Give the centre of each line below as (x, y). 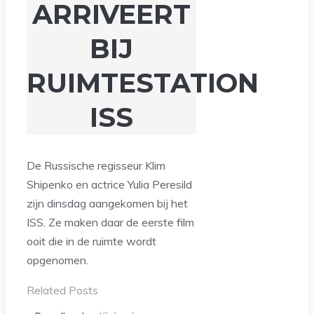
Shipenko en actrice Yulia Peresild (109, 185)
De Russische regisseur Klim (96, 166)
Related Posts (62, 291)
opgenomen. (57, 260)
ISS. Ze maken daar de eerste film (110, 223)
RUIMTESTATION (143, 83)
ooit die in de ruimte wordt (91, 241)
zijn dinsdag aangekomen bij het (107, 204)
